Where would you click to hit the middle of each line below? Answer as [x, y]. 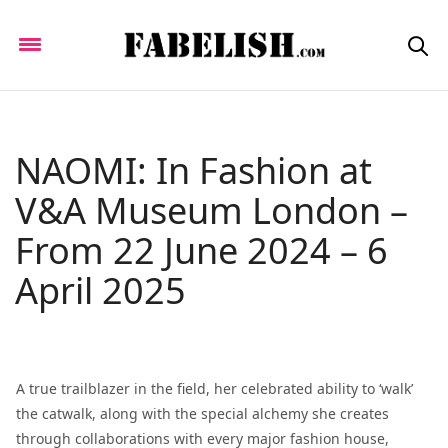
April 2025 [100, 290]
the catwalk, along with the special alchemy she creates [202, 413]
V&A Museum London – [211, 210]
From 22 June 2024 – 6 [201, 250]
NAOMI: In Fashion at [193, 170]
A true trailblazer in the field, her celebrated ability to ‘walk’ [214, 388]
